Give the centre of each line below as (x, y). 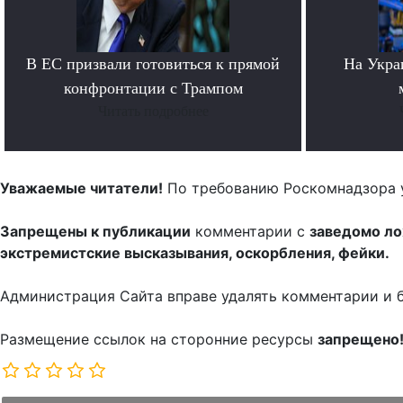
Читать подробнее (153, 112)
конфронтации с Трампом (153, 89)
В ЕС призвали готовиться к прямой (153, 64)
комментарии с (250, 232)
